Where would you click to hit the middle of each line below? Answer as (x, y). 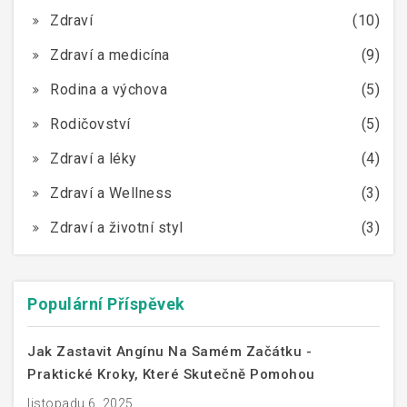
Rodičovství (90, 124)
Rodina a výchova (109, 89)
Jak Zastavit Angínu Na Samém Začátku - (169, 351)
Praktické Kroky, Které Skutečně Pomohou (171, 374)
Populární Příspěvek (106, 303)
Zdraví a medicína (110, 55)
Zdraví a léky (94, 158)
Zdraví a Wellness (111, 193)
